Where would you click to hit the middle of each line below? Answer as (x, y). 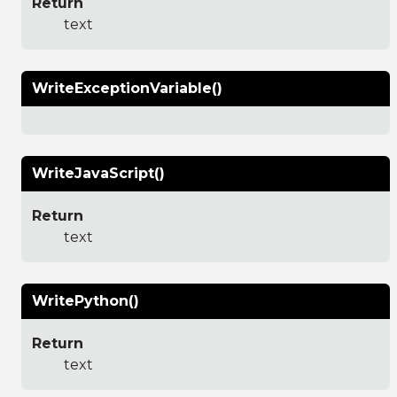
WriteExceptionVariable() (127, 88)
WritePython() (86, 300)
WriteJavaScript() (98, 173)
